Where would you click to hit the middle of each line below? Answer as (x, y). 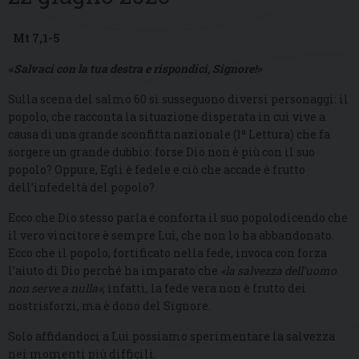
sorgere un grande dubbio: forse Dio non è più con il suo (161, 152)
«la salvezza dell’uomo (278, 271)
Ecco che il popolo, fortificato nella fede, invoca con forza (167, 253)
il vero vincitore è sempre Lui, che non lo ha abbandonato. (171, 236)
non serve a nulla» (55, 288)
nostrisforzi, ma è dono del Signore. (109, 306)
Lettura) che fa (288, 135)
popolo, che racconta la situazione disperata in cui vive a (167, 117)
